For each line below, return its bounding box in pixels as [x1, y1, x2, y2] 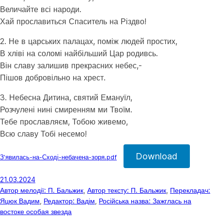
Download [136, 151, 178, 162]
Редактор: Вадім [44, 197, 95, 205]
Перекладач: [170, 186, 210, 195]
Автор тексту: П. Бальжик [87, 186, 166, 195]
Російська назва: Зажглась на [99, 197, 191, 205]
